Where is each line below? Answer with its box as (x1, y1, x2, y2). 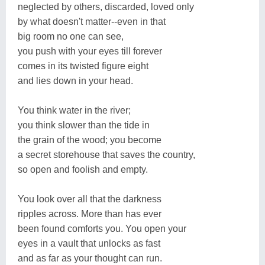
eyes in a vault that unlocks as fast (18, 238, 160, 248)
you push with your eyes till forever (18, 46, 162, 56)
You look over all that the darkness (18, 193, 161, 204)
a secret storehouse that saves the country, (18, 149, 195, 160)
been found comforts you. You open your (18, 223, 186, 234)
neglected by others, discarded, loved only (18, 1, 194, 12)
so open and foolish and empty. (18, 164, 148, 174)
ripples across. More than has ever (18, 208, 161, 219)
